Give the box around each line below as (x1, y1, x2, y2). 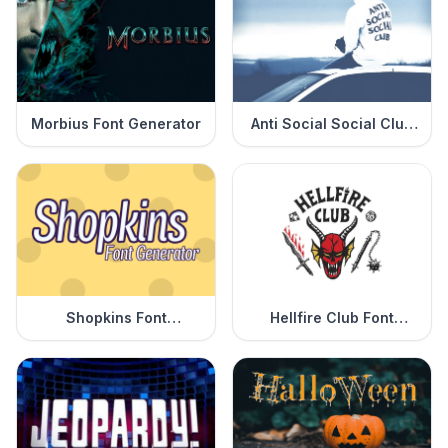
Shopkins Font (65, 309, 167, 327)
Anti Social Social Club (251, 115, 413, 133)
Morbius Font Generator (31, 115, 201, 133)
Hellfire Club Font (270, 309, 394, 327)
